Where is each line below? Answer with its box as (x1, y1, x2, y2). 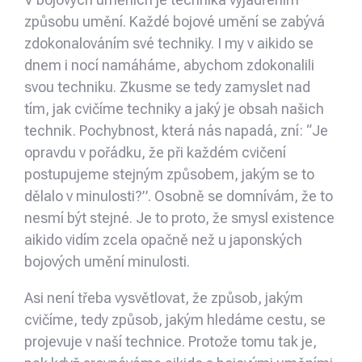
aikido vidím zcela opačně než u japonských (24, 231, 302, 249)
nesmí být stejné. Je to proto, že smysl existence (24, 209, 335, 227)
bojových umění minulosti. (24, 253, 190, 271)
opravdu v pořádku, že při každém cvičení (24, 144, 286, 162)
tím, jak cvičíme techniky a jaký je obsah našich (24, 100, 324, 118)
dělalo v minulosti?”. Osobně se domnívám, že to (24, 187, 333, 205)
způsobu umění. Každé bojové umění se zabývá (24, 13, 325, 31)
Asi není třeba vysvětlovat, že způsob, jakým (24, 289, 303, 307)
